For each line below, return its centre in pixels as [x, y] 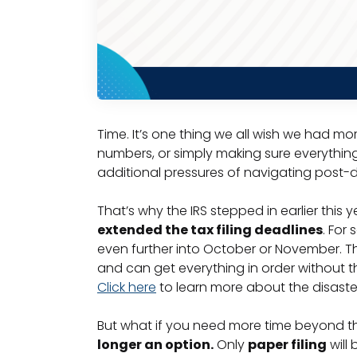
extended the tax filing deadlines [210, 230]
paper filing [287, 345]
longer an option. [155, 345]
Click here [127, 288]
